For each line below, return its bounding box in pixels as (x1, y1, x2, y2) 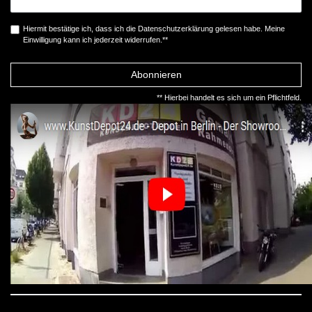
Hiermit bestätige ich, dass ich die (22, 24, 138, 33)
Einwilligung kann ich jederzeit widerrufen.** (22, 36, 168, 45)
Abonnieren (130, 68, 182, 80)
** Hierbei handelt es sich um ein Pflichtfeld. (157, 93, 302, 102)
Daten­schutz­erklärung (137, 24, 213, 33)
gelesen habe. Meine (212, 24, 285, 33)
